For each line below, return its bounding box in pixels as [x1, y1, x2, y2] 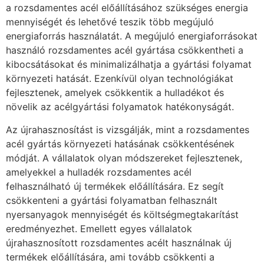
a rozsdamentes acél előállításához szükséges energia [6, 2, 248, 14]
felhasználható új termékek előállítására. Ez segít [6, 180, 224, 192]
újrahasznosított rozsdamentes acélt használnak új [6, 236, 232, 249]
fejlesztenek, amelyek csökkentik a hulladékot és [6, 87, 224, 99]
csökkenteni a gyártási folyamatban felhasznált [6, 194, 217, 206]
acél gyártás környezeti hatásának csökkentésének [6, 137, 235, 150]
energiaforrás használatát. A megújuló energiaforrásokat [6, 30, 258, 42]
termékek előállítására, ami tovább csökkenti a [6, 250, 214, 263]
